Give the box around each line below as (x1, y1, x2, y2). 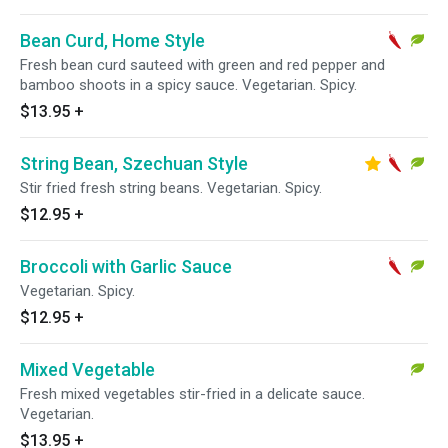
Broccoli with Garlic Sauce (20, 256, 232, 277)
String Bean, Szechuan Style (20, 153, 248, 174)
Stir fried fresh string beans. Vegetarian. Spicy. (20, 179, 322, 197)
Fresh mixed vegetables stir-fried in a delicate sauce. (20, 385, 365, 403)
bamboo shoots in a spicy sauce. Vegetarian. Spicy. (20, 76, 357, 94)
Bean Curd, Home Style (20, 30, 205, 51)
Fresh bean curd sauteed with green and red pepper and (20, 56, 385, 74)
